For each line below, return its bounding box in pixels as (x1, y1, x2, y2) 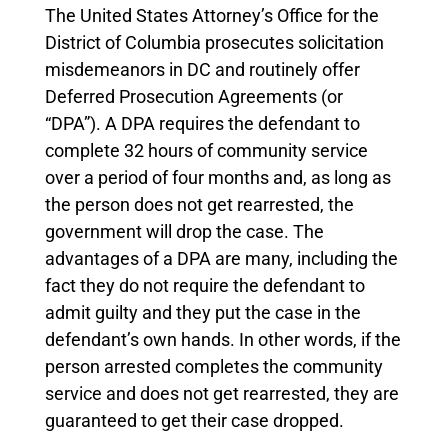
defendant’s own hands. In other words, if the (44, 329, 401, 351)
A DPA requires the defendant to (100, 113, 360, 135)
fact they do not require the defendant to (44, 275, 365, 297)
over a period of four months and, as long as (44, 167, 391, 189)
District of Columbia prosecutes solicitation (44, 32, 384, 54)
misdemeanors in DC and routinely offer (44, 59, 360, 81)
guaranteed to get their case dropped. (44, 410, 344, 432)
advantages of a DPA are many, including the (44, 248, 398, 270)
